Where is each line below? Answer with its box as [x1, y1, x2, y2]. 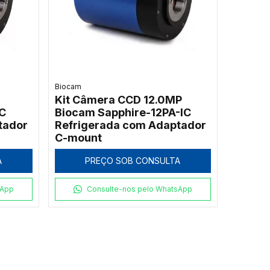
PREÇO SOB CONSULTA [85, 155, 181, 166]
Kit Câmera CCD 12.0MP [54, 93, 182, 107]
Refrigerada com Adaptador [54, 119, 206, 132]
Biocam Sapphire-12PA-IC [54, 106, 191, 119]
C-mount [54, 131, 102, 145]
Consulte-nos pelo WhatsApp [87, 184, 193, 194]
